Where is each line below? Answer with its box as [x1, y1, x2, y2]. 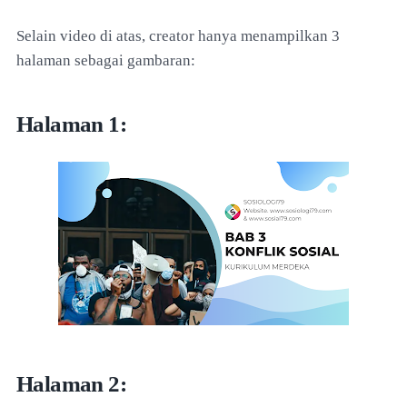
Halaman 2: [16, 371, 126, 396]
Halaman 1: [16, 111, 126, 136]
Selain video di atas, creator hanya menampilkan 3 [16, 26, 340, 45]
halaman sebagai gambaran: [16, 51, 195, 69]
